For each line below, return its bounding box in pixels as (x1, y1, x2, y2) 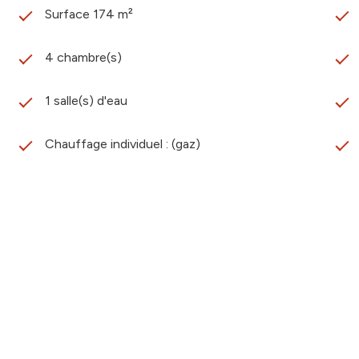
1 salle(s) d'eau (45, 92, 127, 108)
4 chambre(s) (45, 49, 122, 65)
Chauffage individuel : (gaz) (45, 135, 200, 151)
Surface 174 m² (45, 6, 133, 22)
